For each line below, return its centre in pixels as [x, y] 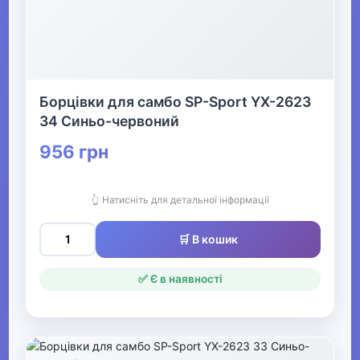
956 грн [74, 152]
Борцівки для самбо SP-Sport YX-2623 [176, 102]
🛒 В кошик [208, 239]
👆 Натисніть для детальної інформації [180, 200]
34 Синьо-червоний [110, 121]
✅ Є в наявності [180, 279]
